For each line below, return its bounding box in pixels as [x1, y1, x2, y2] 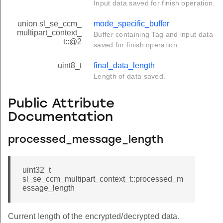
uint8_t [58, 61, 82, 70]
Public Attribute [8, 97, 114, 111]
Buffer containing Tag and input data [94, 30, 213, 39]
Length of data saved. [94, 72, 166, 81]
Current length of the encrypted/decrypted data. [8, 212, 180, 221]
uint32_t [22, 166, 51, 175]
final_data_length [94, 61, 155, 70]
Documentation [8, 111, 113, 124]
